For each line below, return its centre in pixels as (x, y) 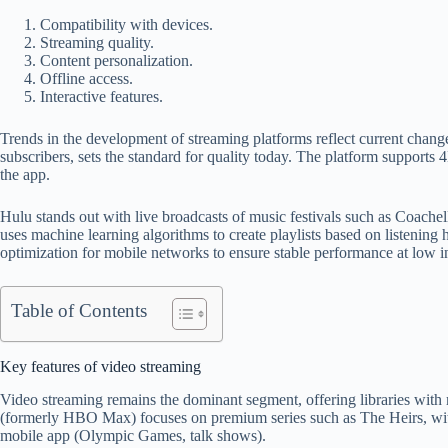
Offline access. (86, 78)
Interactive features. (101, 96)
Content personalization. (116, 60)
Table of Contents (79, 310)
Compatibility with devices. (126, 24)
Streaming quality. (97, 42)
